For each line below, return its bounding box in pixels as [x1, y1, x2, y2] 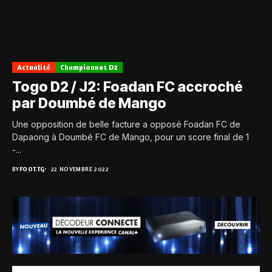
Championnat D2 [60, 63, 118, 72]
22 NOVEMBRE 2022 [50, 165, 109, 173]
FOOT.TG [19, 165, 45, 173]
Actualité [17, 63, 50, 72]
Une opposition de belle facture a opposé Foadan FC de [12, 119, 240, 130]
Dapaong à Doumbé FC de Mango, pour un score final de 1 [12, 132, 249, 143]
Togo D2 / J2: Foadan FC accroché [12, 78, 243, 96]
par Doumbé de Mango [12, 95, 166, 112]
